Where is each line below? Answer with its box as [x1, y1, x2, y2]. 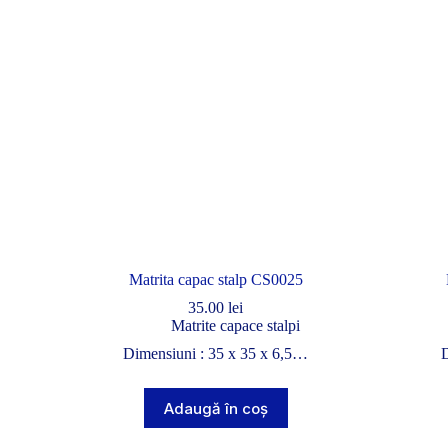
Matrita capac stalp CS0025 [128, 271, 303, 289]
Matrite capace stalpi [171, 317, 301, 335]
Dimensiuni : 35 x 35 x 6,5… [123, 345, 309, 363]
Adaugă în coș [163, 398, 268, 418]
